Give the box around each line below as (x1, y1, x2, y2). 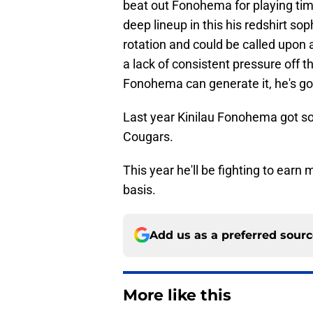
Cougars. (123, 129, 173, 144)
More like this (123, 285, 231, 305)
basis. (123, 182, 156, 197)
